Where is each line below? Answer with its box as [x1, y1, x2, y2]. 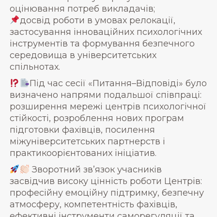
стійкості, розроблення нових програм [10, 113, 184, 124]
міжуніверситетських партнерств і [10, 136, 165, 147]
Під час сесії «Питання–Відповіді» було [30, 78, 207, 89]
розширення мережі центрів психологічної [10, 101, 206, 112]
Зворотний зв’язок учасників [30, 164, 162, 175]
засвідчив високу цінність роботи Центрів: [10, 176, 202, 186]
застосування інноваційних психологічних [10, 27, 202, 37]
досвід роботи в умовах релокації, [19, 15, 175, 26]
